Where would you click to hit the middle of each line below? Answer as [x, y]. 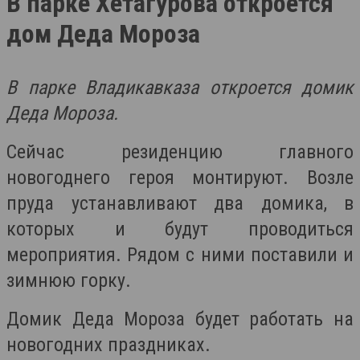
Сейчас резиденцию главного [180, 152]
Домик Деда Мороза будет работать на [180, 319]
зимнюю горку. [69, 280]
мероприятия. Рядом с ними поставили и [180, 255]
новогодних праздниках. [108, 345]
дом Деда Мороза [103, 34]
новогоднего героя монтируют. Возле [180, 178]
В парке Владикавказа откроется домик [180, 88]
